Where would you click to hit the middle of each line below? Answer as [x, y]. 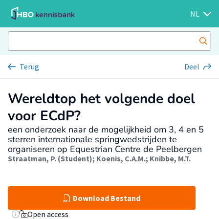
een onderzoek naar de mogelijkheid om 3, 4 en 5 [106, 130]
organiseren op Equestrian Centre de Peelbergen [105, 149]
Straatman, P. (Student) [50, 158]
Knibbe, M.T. [170, 158]
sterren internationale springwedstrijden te [92, 139]
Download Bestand [107, 198]
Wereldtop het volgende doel [101, 99]
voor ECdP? [44, 116]
